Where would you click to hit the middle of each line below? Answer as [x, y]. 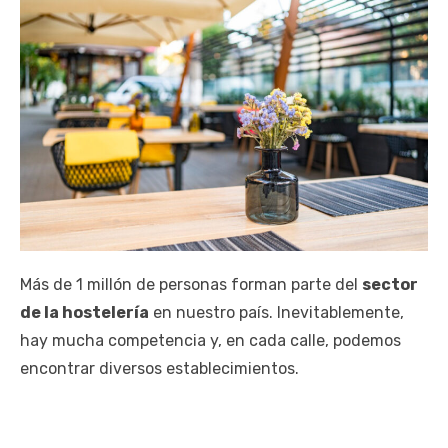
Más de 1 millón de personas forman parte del [191, 285]
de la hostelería [84, 313]
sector [390, 285]
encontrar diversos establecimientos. [159, 369]
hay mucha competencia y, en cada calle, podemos [210, 341]
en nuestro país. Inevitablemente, [276, 313]
